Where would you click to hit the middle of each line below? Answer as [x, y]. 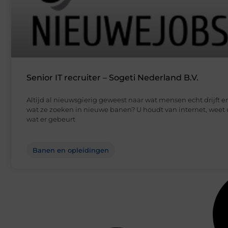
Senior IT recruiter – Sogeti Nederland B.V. [112, 78]
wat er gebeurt [51, 119]
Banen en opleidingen [71, 150]
